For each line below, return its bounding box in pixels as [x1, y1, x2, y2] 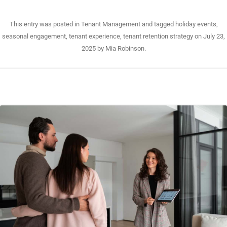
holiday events [175, 20, 216, 28]
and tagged [140, 20, 175, 28]
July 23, [203, 32, 225, 41]
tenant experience [69, 32, 120, 41]
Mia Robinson [105, 45, 144, 53]
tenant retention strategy [123, 32, 193, 41]
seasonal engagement [2, 32, 66, 41]
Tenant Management [81, 20, 140, 28]
